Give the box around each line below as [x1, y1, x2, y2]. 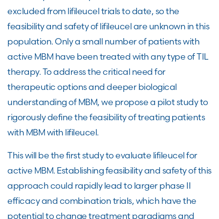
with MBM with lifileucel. [7, 127, 99, 137]
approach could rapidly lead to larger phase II [7, 180, 191, 191]
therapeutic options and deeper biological [7, 82, 177, 92]
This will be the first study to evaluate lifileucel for [7, 150, 197, 160]
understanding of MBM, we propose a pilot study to [7, 97, 208, 107]
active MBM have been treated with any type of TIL [7, 51, 209, 62]
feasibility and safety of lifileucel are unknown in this [7, 21, 209, 31]
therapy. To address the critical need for [7, 66, 166, 77]
